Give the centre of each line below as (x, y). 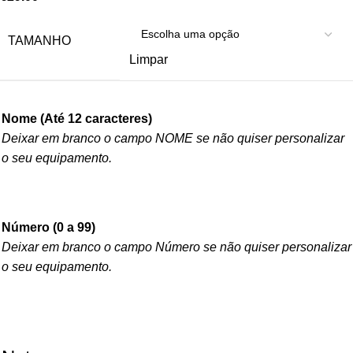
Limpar (149, 59)
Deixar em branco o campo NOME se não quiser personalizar (173, 139)
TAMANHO (39, 40)
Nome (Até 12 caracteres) (77, 119)
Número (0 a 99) (48, 228)
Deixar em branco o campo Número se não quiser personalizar (176, 247)
